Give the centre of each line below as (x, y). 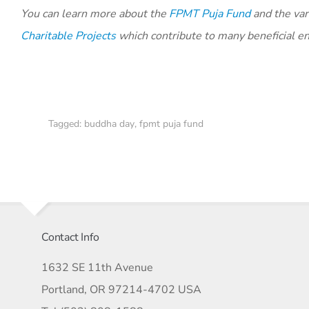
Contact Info (70, 237)
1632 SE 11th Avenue (97, 267)
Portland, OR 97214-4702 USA (121, 289)
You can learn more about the (95, 13)
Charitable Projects (68, 36)
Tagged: (66, 123)
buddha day (109, 123)
